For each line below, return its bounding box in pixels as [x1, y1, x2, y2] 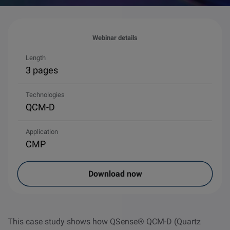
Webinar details [92, 34, 138, 42]
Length [26, 54, 46, 62]
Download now [88, 168, 142, 179]
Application [26, 128, 58, 136]
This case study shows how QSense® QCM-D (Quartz [8, 217, 201, 226]
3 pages [26, 65, 58, 75]
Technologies [26, 91, 65, 99]
